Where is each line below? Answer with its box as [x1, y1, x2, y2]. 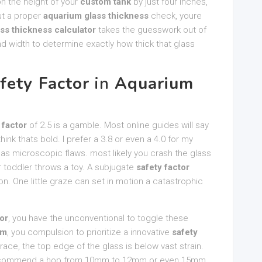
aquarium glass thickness [43, 11, 149, 21]
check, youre [149, 11, 202, 21]
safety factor [136, 162, 189, 173]
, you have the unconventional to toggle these [8, 213, 188, 223]
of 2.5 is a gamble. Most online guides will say [27, 120, 209, 130]
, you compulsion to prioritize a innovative [7, 227, 172, 237]
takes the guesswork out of [96, 25, 206, 35]
